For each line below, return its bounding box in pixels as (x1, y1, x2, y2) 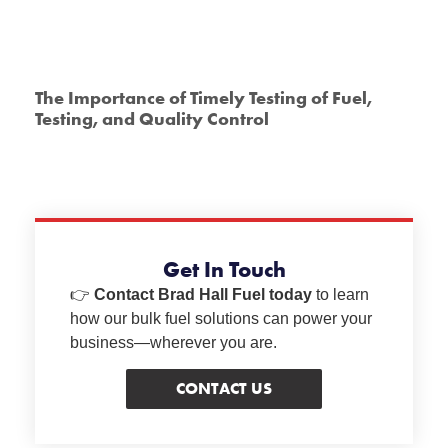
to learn (312, 285, 369, 303)
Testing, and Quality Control (35, 106, 269, 130)
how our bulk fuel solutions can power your (70, 309, 372, 327)
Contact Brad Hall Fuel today (94, 285, 312, 303)
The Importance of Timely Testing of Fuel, (35, 85, 372, 109)
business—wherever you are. (70, 333, 277, 351)
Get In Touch (162, 254, 286, 284)
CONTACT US (176, 378, 272, 399)
